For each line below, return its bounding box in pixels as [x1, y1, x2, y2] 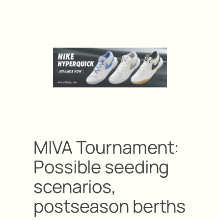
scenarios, [33, 174, 116, 198]
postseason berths [33, 193, 186, 218]
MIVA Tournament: [33, 135, 180, 159]
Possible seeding [33, 154, 169, 179]
